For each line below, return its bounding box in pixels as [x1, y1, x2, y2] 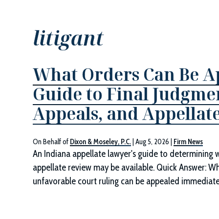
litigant [33, 24, 104, 51]
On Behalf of [33, 137, 70, 146]
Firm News [174, 137, 203, 146]
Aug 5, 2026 [135, 137, 170, 146]
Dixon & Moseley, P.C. [70, 137, 131, 146]
